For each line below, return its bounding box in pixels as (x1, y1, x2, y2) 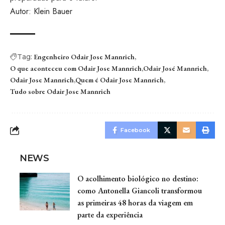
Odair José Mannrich (143, 63, 207, 73)
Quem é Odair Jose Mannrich (75, 75, 164, 84)
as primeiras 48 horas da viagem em (77, 197, 193, 208)
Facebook (121, 126, 150, 134)
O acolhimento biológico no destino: (77, 173, 198, 184)
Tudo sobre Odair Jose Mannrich (10, 86, 110, 96)
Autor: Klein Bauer (10, 5, 72, 17)
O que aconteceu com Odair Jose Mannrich (10, 63, 142, 73)
